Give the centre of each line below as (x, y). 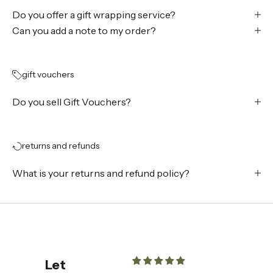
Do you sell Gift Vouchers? (72, 102)
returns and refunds (61, 146)
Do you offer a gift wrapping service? (94, 15)
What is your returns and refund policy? (101, 173)
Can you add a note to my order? (84, 31)
